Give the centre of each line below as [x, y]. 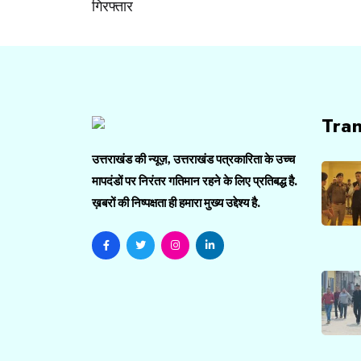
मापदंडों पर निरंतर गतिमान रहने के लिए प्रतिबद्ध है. [195, 181]
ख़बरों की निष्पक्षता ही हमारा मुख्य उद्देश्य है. [176, 203]
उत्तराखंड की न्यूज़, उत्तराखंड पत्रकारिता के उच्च [193, 159]
